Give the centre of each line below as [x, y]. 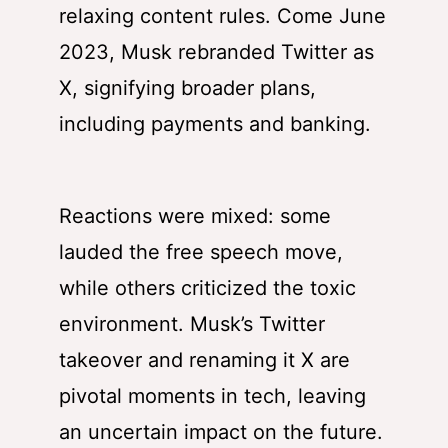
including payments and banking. [215, 124]
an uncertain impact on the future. [221, 432]
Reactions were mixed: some [195, 216]
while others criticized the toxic [207, 288]
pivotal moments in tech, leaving [212, 396]
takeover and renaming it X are [204, 360]
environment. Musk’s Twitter [192, 324]
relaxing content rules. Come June [222, 16]
